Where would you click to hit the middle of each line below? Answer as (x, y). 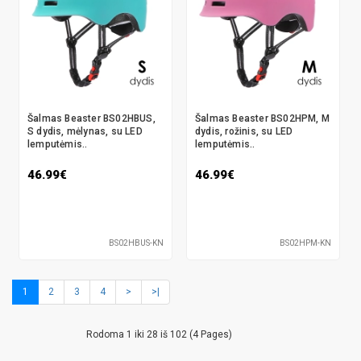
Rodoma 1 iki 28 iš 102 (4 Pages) (160, 334)
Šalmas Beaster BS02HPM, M (262, 118)
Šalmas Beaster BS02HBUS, (91, 118)
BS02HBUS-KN (136, 243)
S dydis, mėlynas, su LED (85, 131)
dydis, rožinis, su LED (244, 131)
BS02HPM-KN (305, 243)
